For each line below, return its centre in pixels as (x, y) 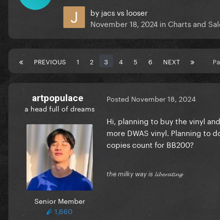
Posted (119, 98)
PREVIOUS (50, 61)
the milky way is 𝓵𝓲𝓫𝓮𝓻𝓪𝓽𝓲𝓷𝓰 (144, 174)
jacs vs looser (124, 12)
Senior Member (59, 200)
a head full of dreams (59, 108)
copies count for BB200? (150, 144)
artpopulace (57, 98)
